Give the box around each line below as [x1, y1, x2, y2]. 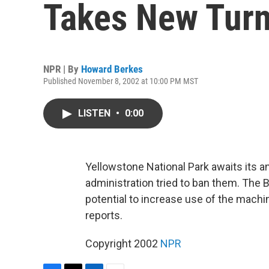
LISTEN [78, 107, 113, 119]
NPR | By [43, 63, 81, 75]
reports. [85, 209, 122, 222]
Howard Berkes [81, 63, 143, 75]
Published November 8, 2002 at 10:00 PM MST [43, 76, 198, 86]
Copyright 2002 [85, 237, 160, 250]
